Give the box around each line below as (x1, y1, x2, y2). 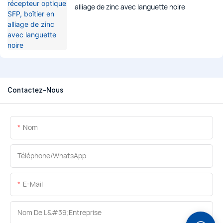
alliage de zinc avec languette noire (75, 2, 185, 12)
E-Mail (23, 179, 43, 189)
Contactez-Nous (7, 86, 63, 95)
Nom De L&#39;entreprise (17, 208, 102, 218)
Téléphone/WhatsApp (17, 151, 86, 161)
